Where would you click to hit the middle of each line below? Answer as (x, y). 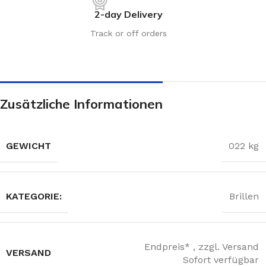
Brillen (244, 197)
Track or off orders (129, 33)
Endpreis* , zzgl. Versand (202, 246)
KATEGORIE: (34, 196)
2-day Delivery (129, 14)
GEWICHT (28, 145)
